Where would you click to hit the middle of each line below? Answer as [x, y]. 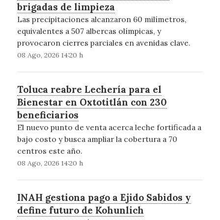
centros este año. [50, 151]
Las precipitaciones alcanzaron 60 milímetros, [102, 19]
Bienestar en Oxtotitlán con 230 [92, 102]
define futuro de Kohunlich [80, 210]
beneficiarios [48, 115]
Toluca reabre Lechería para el [89, 90]
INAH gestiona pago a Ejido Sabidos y [104, 198]
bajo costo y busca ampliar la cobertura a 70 [97, 139]
